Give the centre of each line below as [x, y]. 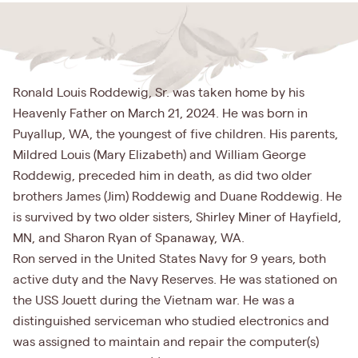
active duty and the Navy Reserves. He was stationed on [175, 280]
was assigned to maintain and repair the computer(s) [166, 342]
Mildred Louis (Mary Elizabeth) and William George [159, 155]
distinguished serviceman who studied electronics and [171, 322]
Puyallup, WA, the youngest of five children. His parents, [175, 135]
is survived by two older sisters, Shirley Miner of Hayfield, [177, 218]
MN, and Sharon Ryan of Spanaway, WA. [129, 239]
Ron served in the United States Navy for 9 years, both [169, 259]
